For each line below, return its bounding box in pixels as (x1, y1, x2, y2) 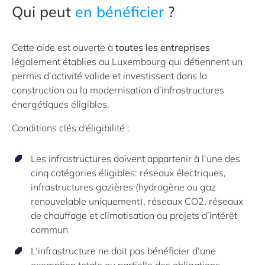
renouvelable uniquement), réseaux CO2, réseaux (31, 195, 243, 207)
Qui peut (12, 2, 75, 21)
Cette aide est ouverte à (12, 41, 115, 53)
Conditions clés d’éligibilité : (12, 121, 130, 134)
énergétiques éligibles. (12, 98, 109, 110)
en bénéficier (75, 2, 164, 21)
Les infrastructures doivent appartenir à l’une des (31, 152, 240, 164)
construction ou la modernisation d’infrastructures (12, 83, 224, 96)
